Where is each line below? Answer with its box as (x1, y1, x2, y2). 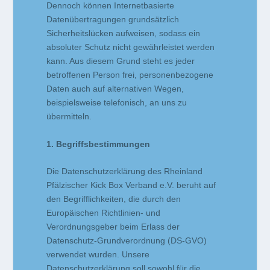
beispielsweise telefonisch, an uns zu (46, 98, 187, 108)
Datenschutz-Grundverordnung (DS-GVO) (46, 235, 207, 245)
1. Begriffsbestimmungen (46, 139, 151, 149)
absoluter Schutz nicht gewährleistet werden (46, 42, 215, 52)
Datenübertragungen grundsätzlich (46, 14, 180, 25)
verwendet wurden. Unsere (46, 249, 150, 259)
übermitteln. (46, 111, 92, 122)
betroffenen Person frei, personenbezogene (46, 70, 214, 80)
